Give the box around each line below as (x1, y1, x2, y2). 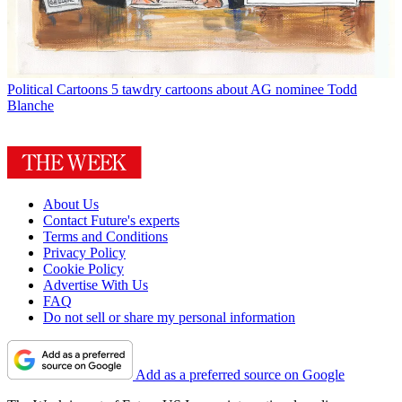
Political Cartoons (7, 82, 108, 98)
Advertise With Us (43, 277, 148, 293)
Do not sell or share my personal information (43, 310, 295, 326)
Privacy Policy (43, 245, 126, 261)
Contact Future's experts (43, 213, 179, 229)
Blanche (7, 98, 54, 114)
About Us (43, 197, 99, 213)
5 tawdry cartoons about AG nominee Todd (111, 82, 357, 98)
